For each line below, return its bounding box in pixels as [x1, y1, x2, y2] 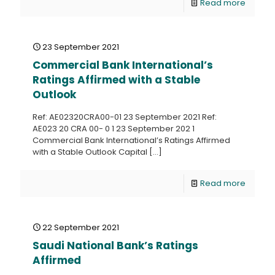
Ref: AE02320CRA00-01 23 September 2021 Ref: [33, 111, 217, 123]
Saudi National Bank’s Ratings [33, 238, 198, 253]
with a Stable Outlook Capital [33, 146, 147, 158]
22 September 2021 [42, 222, 119, 233]
